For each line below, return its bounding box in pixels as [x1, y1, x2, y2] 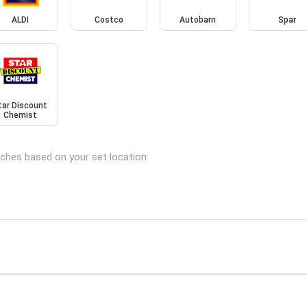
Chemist [3, 110, 37, 121]
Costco [95, 14, 124, 25]
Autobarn [180, 14, 217, 25]
